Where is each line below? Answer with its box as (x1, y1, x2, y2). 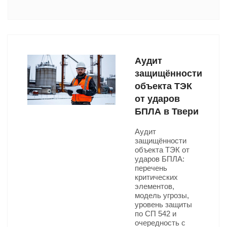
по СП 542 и (135, 209, 176, 218)
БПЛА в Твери (135, 106, 199, 117)
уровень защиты (135, 200, 192, 209)
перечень (135, 164, 167, 172)
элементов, (135, 182, 174, 191)
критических (135, 173, 178, 181)
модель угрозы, (135, 191, 189, 200)
